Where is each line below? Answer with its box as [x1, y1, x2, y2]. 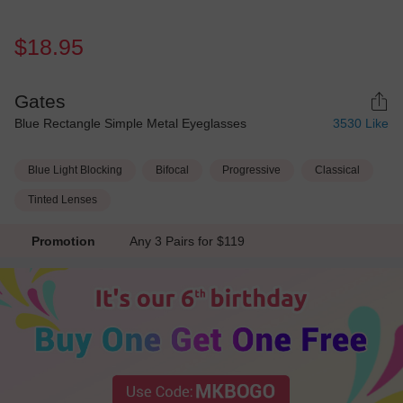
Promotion [31, 233, 95, 248]
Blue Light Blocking [27, 164, 122, 177]
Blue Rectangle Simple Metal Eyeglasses [14, 116, 246, 131]
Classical [314, 164, 360, 177]
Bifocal [156, 164, 190, 177]
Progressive [222, 164, 282, 177]
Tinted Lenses [27, 193, 97, 206]
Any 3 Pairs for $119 [130, 233, 253, 248]
